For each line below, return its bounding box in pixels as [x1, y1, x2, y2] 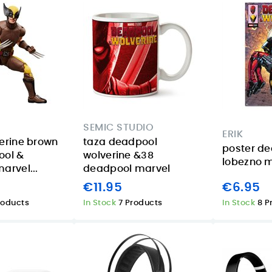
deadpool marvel [83, 164, 171, 174]
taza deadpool [83, 137, 157, 148]
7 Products [118, 199, 163, 207]
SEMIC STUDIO [83, 123, 154, 133]
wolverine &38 [83, 151, 154, 161]
